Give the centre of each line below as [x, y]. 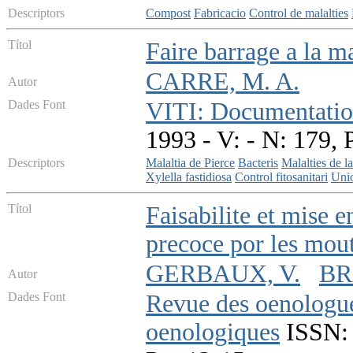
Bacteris [258, 163]
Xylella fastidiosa [189, 177]
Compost [168, 13]
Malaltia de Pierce [190, 163]
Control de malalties [299, 13]
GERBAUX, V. [223, 274]
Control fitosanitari [281, 177]
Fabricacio [220, 13]
